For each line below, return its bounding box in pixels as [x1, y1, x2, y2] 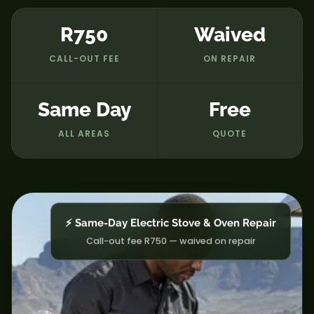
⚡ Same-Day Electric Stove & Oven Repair [65, 221, 276, 235]
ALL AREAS [58, 127, 111, 139]
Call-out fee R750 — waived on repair [86, 240, 256, 252]
